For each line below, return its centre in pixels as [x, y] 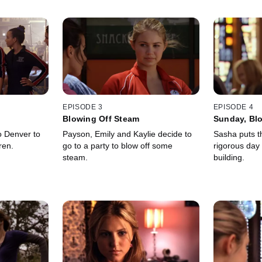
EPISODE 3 [83, 107]
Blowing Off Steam [101, 119]
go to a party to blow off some [118, 146]
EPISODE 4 [233, 107]
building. [229, 158]
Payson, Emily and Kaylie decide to [127, 134]
